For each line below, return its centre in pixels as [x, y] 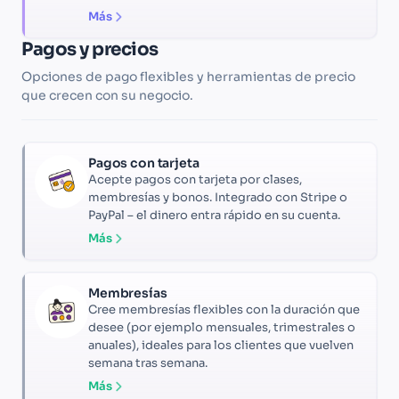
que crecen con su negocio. [107, 96]
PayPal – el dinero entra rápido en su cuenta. [214, 216]
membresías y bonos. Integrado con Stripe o [218, 198]
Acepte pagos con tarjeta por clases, [195, 180]
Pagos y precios [90, 50]
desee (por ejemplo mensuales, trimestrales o [222, 328]
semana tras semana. [148, 363]
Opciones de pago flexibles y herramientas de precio [188, 77]
